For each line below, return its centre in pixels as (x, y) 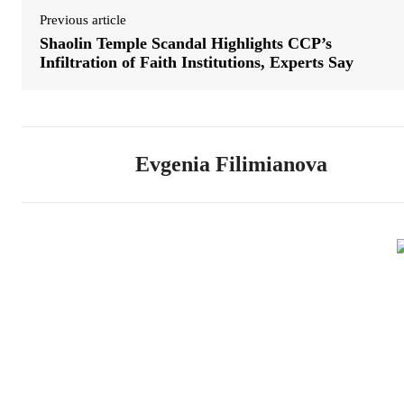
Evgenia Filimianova (231, 164)
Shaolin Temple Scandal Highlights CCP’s (186, 43)
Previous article (83, 19)
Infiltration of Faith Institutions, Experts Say (197, 62)
